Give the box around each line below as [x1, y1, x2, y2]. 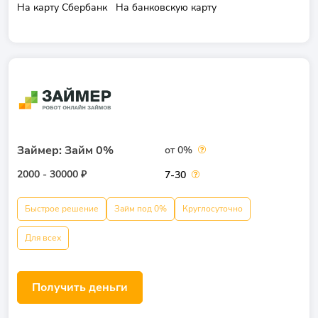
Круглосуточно [182, 203, 243, 214]
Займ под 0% [114, 203, 167, 214]
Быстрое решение [25, 203, 99, 214]
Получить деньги [32, 280, 128, 295]
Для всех [25, 232, 61, 243]
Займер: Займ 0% [17, 143, 114, 158]
